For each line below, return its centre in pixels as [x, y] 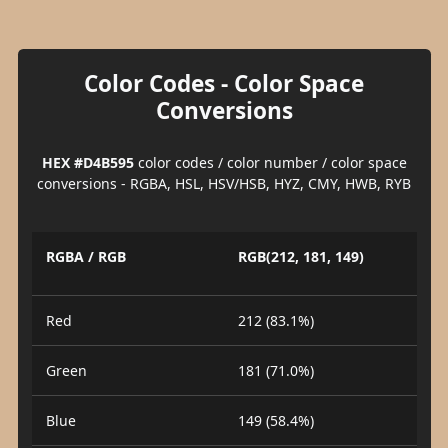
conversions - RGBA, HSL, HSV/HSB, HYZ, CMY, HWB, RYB [224, 183]
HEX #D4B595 [87, 162]
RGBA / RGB [85, 256]
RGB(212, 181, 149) [301, 256]
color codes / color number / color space [270, 162]
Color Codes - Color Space [224, 83]
